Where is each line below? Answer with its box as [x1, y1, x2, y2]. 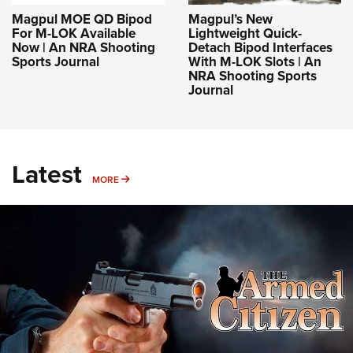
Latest [12, 154, 82, 193]
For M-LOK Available [12, 23, 136, 43]
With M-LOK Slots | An [188, 51, 321, 72]
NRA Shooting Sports [188, 65, 317, 86]
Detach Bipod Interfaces [188, 37, 333, 58]
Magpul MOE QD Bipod [12, 9, 152, 29]
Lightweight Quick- [188, 23, 302, 43]
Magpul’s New [188, 9, 273, 29]
